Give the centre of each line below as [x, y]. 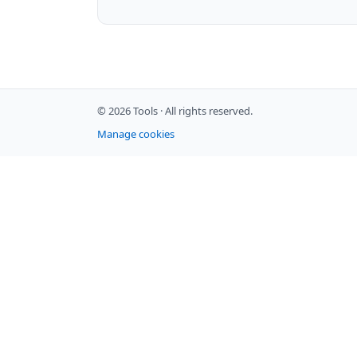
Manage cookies [136, 133]
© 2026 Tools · [131, 110]
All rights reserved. [209, 110]
